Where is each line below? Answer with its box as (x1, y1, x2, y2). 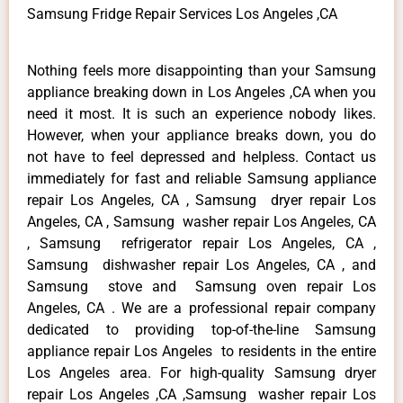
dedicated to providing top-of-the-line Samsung (27, 320, 376, 338)
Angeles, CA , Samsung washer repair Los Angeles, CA (27, 212, 376, 230)
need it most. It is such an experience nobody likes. (27, 104, 376, 122)
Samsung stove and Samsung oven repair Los (27, 277, 376, 295)
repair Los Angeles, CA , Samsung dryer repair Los (27, 191, 376, 209)
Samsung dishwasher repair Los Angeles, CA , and (27, 255, 376, 273)
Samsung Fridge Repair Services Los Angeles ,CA (27, 5, 337, 23)
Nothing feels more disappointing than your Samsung (27, 61, 376, 79)
